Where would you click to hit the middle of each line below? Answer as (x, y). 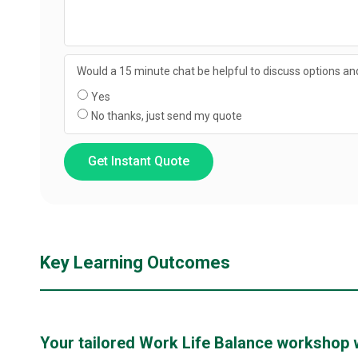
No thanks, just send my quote (167, 115)
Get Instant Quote (139, 161)
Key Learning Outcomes (135, 262)
